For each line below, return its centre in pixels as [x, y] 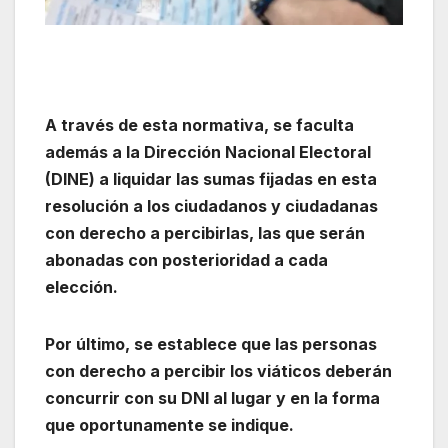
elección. [81, 286]
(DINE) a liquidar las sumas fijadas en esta [211, 178]
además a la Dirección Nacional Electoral [208, 151]
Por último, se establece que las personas [211, 343]
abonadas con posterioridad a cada [186, 259]
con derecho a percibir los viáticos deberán [218, 370]
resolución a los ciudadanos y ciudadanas [211, 205]
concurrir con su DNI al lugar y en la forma [212, 397]
